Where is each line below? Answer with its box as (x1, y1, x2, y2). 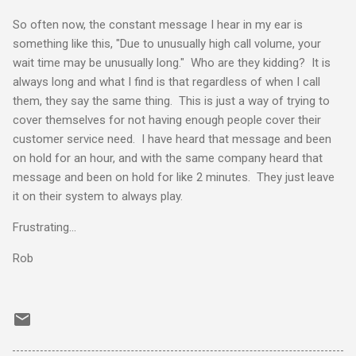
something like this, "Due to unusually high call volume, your (13, 36, 321, 51)
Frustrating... (13, 219, 76, 234)
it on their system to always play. (13, 188, 183, 203)
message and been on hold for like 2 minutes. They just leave (13, 169, 335, 184)
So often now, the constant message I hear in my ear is (13, 17, 303, 32)
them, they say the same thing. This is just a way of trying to (13, 93, 330, 108)
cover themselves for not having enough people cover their (13, 112, 321, 127)
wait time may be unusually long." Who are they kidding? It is (13, 55, 331, 70)
